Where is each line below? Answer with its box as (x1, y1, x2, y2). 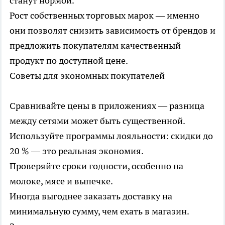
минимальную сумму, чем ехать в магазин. (10, 205, 189, 217)
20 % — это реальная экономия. (10, 145, 144, 157)
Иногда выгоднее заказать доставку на (10, 190, 172, 202)
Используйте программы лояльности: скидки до (10, 130, 213, 142)
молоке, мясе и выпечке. (10, 175, 113, 187)
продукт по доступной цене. (10, 54, 128, 66)
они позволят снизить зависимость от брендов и (10, 24, 215, 36)
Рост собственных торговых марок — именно (10, 9, 199, 21)
